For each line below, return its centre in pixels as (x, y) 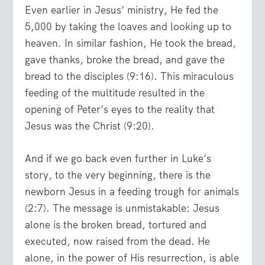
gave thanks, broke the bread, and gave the (125, 59)
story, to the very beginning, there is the (118, 175)
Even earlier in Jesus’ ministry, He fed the (122, 10)
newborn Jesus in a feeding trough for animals (132, 191)
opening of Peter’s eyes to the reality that (120, 109)
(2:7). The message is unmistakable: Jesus (122, 208)
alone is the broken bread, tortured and (116, 224)
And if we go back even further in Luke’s (118, 158)
